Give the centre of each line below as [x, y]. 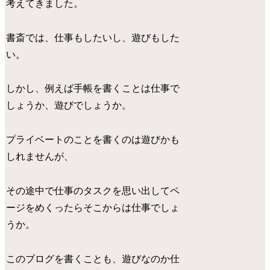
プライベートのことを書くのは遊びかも [93, 140]
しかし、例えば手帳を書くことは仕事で [93, 89]
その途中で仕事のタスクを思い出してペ [93, 190]
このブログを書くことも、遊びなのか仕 [93, 259]
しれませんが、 [40, 157]
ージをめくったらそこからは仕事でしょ [93, 207]
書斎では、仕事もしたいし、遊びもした [93, 37]
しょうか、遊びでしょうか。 [69, 105]
